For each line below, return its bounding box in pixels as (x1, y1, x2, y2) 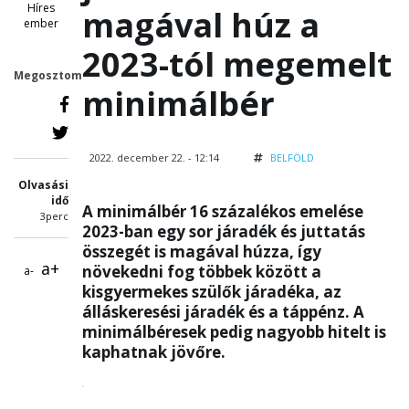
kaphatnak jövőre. (82, 341, 225, 362)
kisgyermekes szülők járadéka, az (82, 281, 341, 302)
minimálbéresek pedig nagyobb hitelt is (82, 321, 386, 342)
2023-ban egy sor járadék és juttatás (82, 221, 365, 242)
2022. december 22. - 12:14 (87, 151, 219, 164)
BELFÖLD (270, 151, 314, 164)
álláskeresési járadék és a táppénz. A (82, 301, 364, 322)
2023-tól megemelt (82, 42, 392, 87)
